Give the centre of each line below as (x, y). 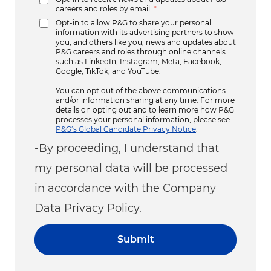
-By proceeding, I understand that (127, 148)
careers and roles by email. (104, 8)
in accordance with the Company (125, 188)
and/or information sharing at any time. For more (145, 100)
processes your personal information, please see (143, 119)
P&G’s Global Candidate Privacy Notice (126, 129)
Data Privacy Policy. (88, 208)
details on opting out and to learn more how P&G (145, 109)
